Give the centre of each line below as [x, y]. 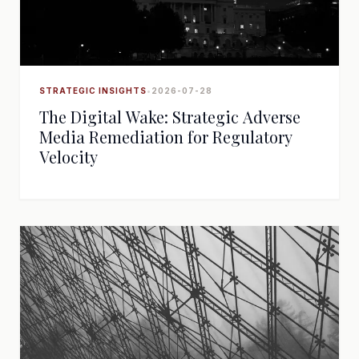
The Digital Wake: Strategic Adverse [170, 117]
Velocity [69, 157]
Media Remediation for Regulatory [166, 137]
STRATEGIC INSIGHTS [93, 91]
